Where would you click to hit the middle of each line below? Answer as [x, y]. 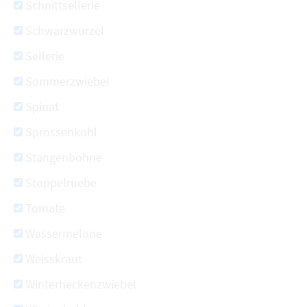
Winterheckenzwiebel [81, 284]
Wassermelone [64, 233]
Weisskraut [54, 259]
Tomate [45, 208]
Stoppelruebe [61, 183]
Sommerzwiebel [67, 81]
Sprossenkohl [61, 132]
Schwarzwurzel [65, 30]
